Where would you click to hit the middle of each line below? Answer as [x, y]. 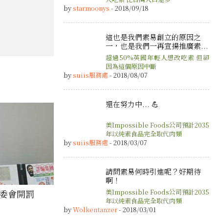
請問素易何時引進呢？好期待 [153, 171]
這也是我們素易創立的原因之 [153, 37]
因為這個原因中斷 [131, 66]
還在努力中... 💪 [132, 104]
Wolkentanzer [95, 210]
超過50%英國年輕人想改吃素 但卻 [157, 58]
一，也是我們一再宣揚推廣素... [157, 45]
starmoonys [91, 8]
